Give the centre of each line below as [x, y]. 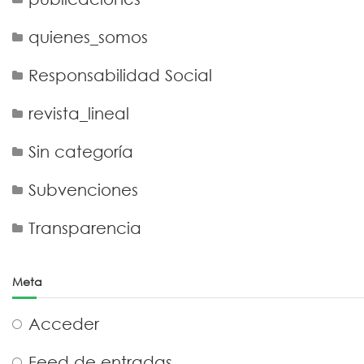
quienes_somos [88, 37]
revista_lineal [78, 113]
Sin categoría [80, 152]
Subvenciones [83, 190]
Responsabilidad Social [120, 75]
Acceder [63, 324]
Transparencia [84, 228]
